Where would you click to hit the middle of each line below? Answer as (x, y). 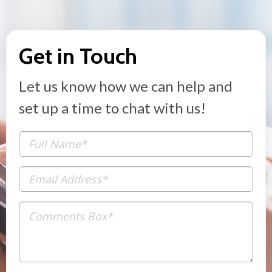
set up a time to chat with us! (112, 108)
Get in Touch (78, 56)
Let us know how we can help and (126, 86)
